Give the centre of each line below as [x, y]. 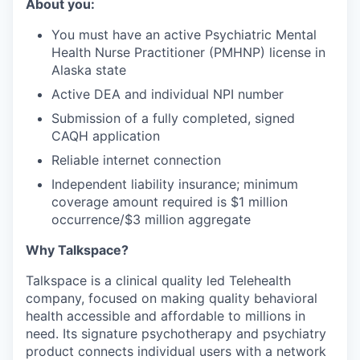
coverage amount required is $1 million [170, 201]
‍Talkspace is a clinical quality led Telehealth [158, 280]
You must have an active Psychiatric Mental [184, 34]
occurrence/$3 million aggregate [151, 219]
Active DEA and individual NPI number [168, 94]
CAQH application [106, 135]
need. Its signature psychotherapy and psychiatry [176, 333]
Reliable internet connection [136, 160]
